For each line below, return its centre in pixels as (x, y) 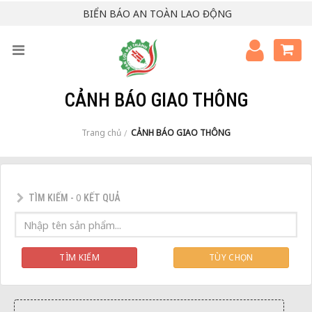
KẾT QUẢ (101, 197)
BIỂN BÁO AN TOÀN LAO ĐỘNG (157, 13)
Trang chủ (101, 132)
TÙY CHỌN (231, 258)
